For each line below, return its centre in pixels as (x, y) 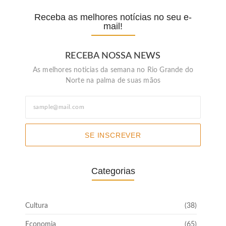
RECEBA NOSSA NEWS (113, 56)
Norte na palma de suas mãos (113, 80)
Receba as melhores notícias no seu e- (113, 17)
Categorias (113, 171)
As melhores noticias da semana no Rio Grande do (113, 70)
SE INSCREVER (113, 135)
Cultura (37, 206)
